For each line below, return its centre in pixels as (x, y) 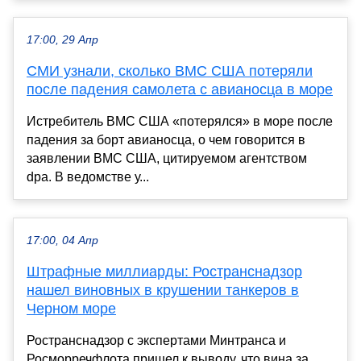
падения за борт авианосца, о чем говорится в (166, 139)
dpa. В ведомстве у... (88, 176)
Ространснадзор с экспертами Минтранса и (156, 340)
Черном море (71, 308)
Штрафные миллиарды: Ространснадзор (164, 271)
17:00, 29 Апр (62, 39)
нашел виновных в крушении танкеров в (163, 290)
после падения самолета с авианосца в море (180, 89)
